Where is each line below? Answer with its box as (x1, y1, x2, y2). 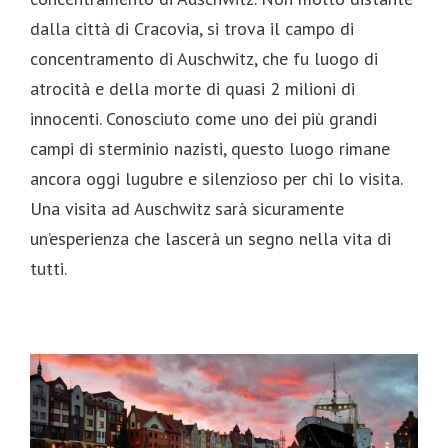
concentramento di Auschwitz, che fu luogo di (30, 46, 378, 70)
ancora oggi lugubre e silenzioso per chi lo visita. (30, 166, 402, 190)
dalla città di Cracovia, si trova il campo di (30, 16, 354, 40)
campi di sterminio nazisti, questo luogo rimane (30, 136, 390, 160)
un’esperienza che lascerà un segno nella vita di (30, 226, 391, 250)
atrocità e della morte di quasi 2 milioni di (30, 76, 355, 100)
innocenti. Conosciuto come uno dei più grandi (30, 106, 377, 130)
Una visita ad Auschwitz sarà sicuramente (30, 196, 344, 220)
